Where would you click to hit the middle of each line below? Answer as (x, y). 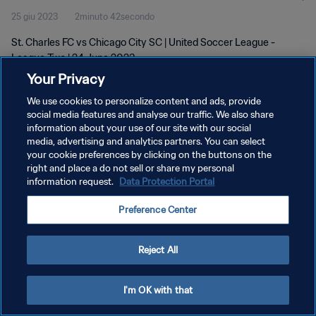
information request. (72, 182)
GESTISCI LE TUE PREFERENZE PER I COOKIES (103, 208)
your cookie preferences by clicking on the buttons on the (150, 155)
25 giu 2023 (35, 17)
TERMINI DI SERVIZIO (54, 183)
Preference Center (158, 210)
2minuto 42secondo (115, 17)
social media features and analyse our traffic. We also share (151, 115)
